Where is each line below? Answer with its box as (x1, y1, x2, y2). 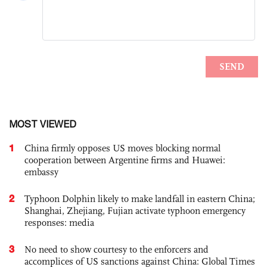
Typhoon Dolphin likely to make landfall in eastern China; (24, 193, 255, 205)
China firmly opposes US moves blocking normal (24, 142, 221, 154)
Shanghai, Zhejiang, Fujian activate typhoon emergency (24, 205, 246, 217)
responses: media (24, 217, 94, 229)
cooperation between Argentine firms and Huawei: (24, 154, 225, 166)
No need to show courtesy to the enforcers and (24, 244, 209, 256)
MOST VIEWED (9, 119, 76, 130)
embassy (24, 166, 58, 178)
